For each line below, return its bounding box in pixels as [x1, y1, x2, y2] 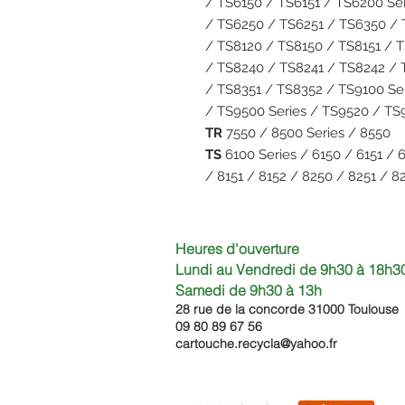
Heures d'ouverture [175, 239, 299, 258]
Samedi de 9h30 [175, 280, 286, 299]
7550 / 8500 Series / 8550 [222, 124, 394, 141]
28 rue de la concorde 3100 [175, 300, 337, 317]
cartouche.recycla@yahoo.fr [175, 334, 337, 352]
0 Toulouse [337, 300, 399, 317]
